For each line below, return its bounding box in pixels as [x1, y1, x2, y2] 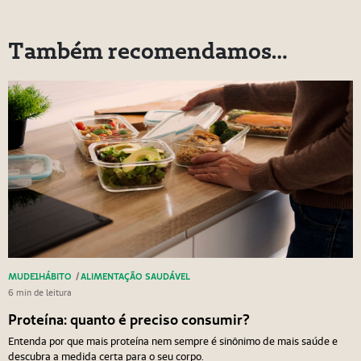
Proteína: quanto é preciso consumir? [7, 310, 250, 330]
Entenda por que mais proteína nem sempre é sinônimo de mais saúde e [7, 334, 338, 348]
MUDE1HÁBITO [7, 270, 72, 283]
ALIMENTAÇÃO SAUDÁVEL [80, 270, 190, 283]
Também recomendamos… [7, 35, 288, 66]
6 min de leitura [7, 287, 72, 299]
